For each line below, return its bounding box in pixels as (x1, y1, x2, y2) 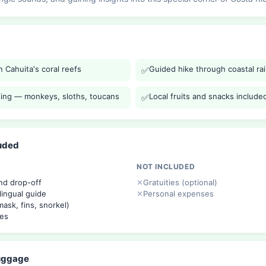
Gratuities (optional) (143, 177, 217, 187)
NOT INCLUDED (137, 161, 195, 171)
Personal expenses (143, 188, 214, 198)
